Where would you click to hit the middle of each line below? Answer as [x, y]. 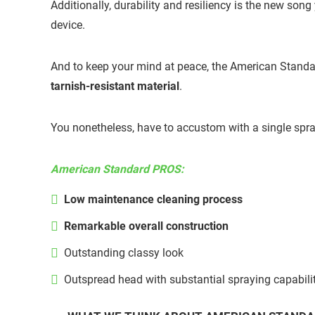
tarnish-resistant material [115, 86]
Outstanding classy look [124, 253]
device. [68, 25]
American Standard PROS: [117, 169]
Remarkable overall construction [146, 226]
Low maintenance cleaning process [153, 200]
